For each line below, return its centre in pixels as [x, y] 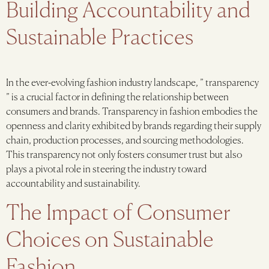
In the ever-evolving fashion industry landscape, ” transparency [132, 84]
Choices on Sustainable [110, 241]
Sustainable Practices [100, 39]
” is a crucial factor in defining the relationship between [117, 98]
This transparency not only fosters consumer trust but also [124, 156]
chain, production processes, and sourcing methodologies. [125, 141]
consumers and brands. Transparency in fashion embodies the [132, 113]
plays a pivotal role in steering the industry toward [106, 170]
